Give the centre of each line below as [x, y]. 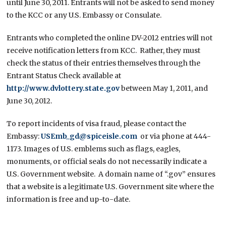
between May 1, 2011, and [164, 88]
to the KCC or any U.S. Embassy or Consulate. [84, 15]
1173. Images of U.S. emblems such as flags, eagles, [94, 149]
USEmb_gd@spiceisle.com [89, 136]
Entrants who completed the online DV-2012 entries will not [110, 38]
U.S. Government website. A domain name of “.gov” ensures [111, 174]
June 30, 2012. [30, 101]
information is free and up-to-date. [69, 199]
